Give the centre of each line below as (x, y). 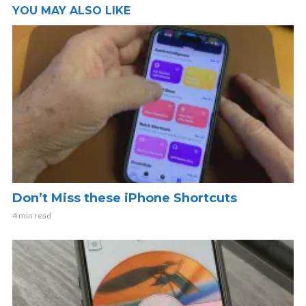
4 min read (32, 215)
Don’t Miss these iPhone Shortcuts (125, 198)
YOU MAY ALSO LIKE (71, 11)
